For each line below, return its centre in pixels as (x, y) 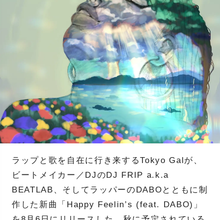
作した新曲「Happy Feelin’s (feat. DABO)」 (107, 205)
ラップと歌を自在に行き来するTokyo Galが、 (107, 160)
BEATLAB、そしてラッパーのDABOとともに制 (110, 190)
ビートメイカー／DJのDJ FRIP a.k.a (90, 175)
